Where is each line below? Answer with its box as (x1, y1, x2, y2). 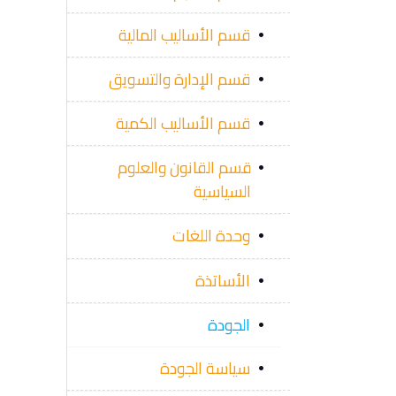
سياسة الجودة (159, 357, 250, 377)
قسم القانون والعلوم (117, 157, 251, 178)
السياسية (193, 181, 251, 202)
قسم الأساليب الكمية (115, 113, 250, 133)
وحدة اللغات (171, 225, 250, 246)
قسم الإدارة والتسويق (108, 69, 250, 88)
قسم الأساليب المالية (118, 24, 250, 44)
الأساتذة (194, 270, 250, 290)
